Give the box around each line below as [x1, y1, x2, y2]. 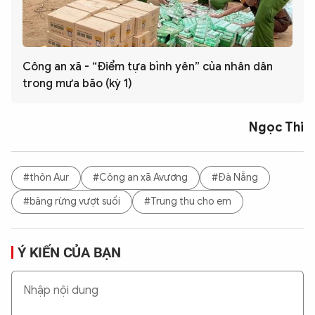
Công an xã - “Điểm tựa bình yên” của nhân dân [22, 59, 273, 74]
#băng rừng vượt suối [23, 195, 120, 208]
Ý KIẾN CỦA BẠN [18, 243, 122, 261]
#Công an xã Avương [93, 172, 188, 184]
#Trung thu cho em [144, 195, 231, 208]
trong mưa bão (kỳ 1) [22, 76, 132, 91]
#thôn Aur [23, 172, 69, 184]
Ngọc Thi [249, 119, 304, 135]
